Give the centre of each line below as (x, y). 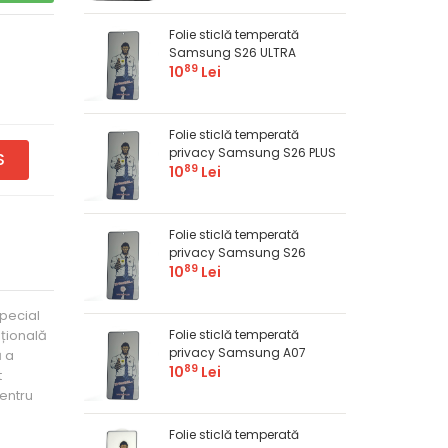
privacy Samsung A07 (237, 353)
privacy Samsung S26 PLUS (252, 153)
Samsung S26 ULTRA (232, 53)
